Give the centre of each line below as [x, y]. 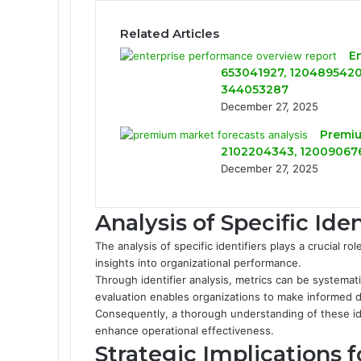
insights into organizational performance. [198, 262]
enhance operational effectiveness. [185, 330]
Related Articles [170, 33]
